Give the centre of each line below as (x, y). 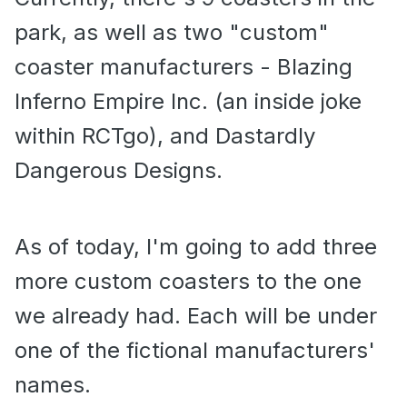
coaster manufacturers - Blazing (184, 67)
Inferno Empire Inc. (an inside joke (188, 102)
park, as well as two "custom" (172, 33)
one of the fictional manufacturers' (195, 351)
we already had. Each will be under (196, 316)
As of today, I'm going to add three (196, 247)
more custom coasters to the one (188, 282)
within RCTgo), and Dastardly (165, 136)
